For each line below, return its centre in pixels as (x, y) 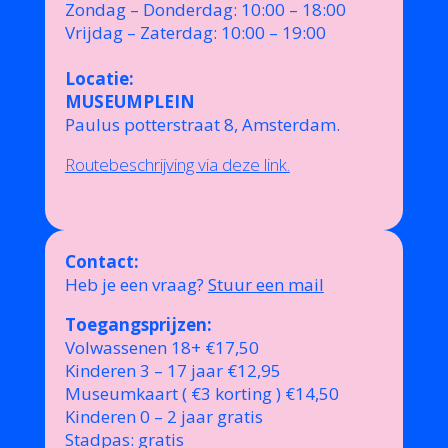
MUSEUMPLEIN (129, 101)
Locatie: (99, 78)
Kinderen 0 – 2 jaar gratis (163, 416)
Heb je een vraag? (136, 284)
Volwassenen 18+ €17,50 (161, 347)
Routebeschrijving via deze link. (177, 164)
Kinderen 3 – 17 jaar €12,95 (172, 370)
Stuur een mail (265, 284)
